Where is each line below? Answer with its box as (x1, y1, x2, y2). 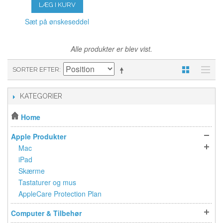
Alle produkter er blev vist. (71, 44, 152, 54)
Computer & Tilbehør (11, 208, 82, 219)
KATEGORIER (20, 92, 62, 101)
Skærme (18, 166, 45, 176)
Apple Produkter (11, 131, 66, 142)
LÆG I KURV (38, 1, 76, 9)
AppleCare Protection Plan (18, 189, 102, 199)
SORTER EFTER (12, 66, 59, 74)
